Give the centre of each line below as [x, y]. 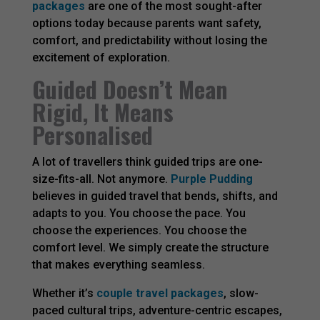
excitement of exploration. [101, 57]
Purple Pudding [211, 179]
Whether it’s [64, 293]
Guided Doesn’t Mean [130, 89]
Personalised [92, 134]
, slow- [241, 293]
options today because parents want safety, [146, 23]
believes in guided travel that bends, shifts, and [155, 196]
